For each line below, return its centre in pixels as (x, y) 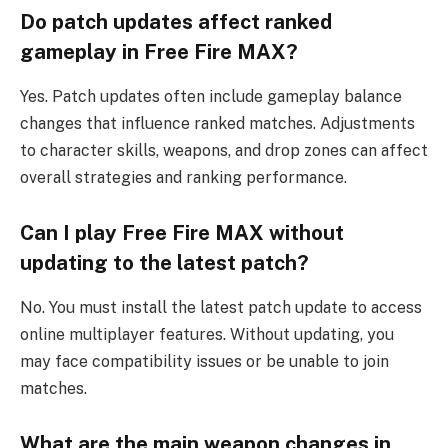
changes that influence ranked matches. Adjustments (217, 123)
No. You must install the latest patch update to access (221, 307)
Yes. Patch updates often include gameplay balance (211, 96)
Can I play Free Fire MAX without (182, 233)
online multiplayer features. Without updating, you (207, 334)
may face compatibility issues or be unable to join (204, 361)
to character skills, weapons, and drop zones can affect (224, 150)
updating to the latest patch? (164, 263)
